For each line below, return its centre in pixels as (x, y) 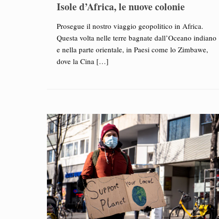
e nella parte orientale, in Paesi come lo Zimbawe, (132, 49)
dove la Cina (75, 61)
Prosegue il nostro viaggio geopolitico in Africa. (130, 26)
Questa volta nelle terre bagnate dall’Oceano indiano (136, 38)
